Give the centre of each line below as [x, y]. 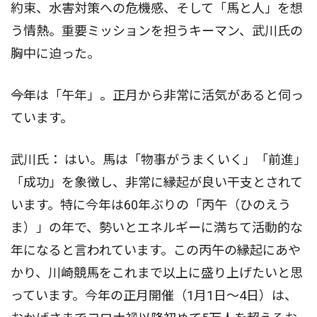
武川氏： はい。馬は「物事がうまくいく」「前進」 [158, 160]
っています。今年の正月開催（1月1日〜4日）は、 [154, 296]
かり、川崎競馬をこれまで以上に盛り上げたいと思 [157, 273]
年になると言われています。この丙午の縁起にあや [156, 250]
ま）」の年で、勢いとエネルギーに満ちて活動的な [157, 228]
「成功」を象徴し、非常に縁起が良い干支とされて [157, 183]
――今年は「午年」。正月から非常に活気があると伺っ [157, 96]
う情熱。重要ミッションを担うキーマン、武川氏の [157, 31]
